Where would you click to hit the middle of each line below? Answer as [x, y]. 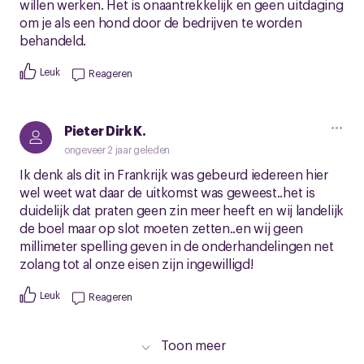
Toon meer [193, 344]
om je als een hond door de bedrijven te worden [161, 22]
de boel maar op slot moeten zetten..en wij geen [161, 227]
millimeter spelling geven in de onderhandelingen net [177, 245]
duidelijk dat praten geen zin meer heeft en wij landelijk [182, 210]
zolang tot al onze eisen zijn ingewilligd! [136, 263]
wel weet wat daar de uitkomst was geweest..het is [167, 192]
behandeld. [53, 40]
